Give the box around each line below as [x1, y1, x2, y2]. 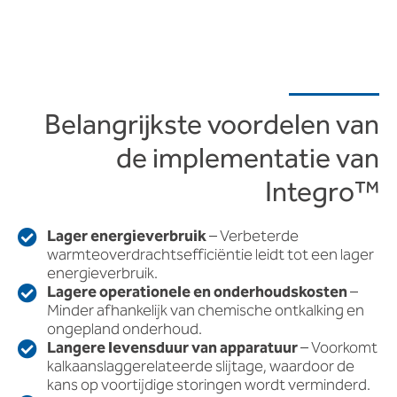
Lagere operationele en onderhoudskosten [46, 280, 347, 306]
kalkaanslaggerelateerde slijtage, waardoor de [46, 354, 354, 380]
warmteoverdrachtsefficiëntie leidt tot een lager [46, 243, 374, 269]
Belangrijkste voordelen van [44, 103, 379, 149]
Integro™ [265, 170, 379, 216]
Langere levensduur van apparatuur [46, 336, 298, 362]
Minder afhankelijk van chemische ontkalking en [46, 299, 364, 324]
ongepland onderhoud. [46, 317, 202, 343]
